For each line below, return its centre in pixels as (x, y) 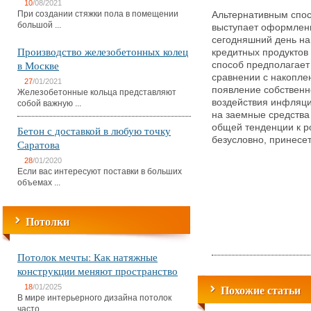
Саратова (39, 144)
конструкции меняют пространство (98, 271)
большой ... (39, 25)
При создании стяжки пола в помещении (98, 14)
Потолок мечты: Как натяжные (87, 257)
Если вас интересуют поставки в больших (100, 171)
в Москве (38, 65)
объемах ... (39, 183)
